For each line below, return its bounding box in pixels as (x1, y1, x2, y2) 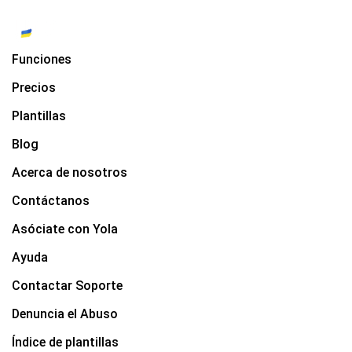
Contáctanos (12, 192, 90, 208)
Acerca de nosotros (12, 164, 127, 180)
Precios (12, 79, 56, 95)
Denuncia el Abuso (12, 306, 118, 321)
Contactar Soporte (12, 277, 123, 293)
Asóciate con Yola (12, 221, 118, 236)
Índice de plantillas (12, 334, 119, 350)
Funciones (12, 51, 71, 67)
